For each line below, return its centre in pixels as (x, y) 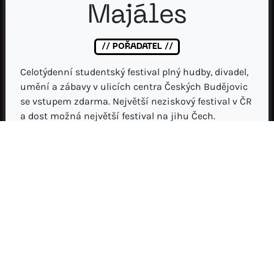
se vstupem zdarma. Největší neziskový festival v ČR (136, 102)
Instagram (142, 147)
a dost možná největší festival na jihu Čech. (118, 116)
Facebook (221, 147)
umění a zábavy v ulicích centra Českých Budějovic (134, 87)
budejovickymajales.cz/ (144, 173)
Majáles (137, 16)
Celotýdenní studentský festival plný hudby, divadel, (134, 72)
